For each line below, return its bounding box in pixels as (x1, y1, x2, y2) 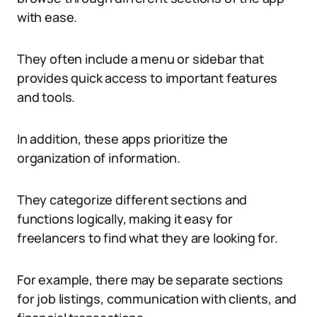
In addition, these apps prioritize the (17, 130, 229, 147)
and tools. (17, 88, 76, 105)
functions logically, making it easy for (17, 210, 233, 227)
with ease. (17, 8, 78, 25)
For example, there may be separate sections (17, 271, 284, 288)
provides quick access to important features (17, 69, 278, 86)
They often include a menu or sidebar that (17, 50, 264, 67)
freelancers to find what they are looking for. (17, 229, 278, 246)
